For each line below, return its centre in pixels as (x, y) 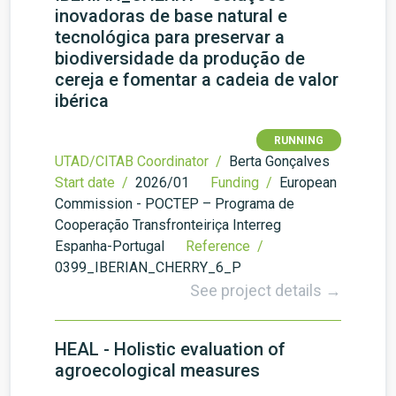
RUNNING (299, 141)
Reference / (226, 246)
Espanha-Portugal (110, 246)
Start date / (93, 183)
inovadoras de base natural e (171, 16)
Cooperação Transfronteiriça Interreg (168, 225)
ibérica (82, 101)
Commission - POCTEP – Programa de (175, 204)
